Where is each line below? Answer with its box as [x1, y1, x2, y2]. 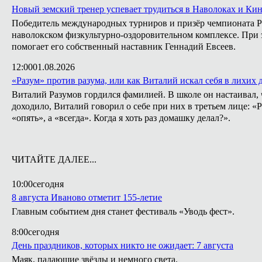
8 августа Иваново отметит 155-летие [12, 192, 162, 202]
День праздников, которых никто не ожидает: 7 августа [12, 240, 233, 250]
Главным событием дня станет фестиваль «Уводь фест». [12, 206, 235, 216]
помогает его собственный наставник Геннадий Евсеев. [12, 42, 236, 51]
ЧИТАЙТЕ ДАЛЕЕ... [12, 154, 96, 164]
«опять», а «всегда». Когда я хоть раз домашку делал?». [12, 113, 230, 123]
